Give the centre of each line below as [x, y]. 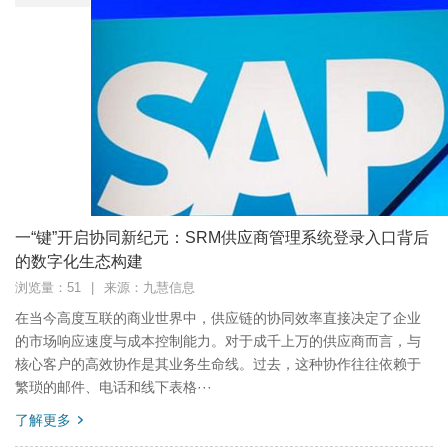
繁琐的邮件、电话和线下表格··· [113, 387]
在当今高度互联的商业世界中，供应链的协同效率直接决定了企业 [218, 318]
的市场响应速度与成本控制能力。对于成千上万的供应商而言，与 [218, 341]
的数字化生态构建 [79, 261]
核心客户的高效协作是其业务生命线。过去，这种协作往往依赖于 [218, 364]
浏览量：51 [48, 287]
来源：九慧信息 [149, 287]
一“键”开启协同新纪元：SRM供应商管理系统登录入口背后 [222, 237]
